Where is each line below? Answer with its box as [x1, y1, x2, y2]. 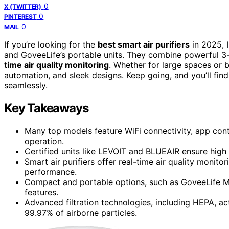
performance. [25, 166, 77, 177]
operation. [25, 135, 64, 146]
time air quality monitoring [4, 59, 109, 70]
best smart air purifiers [98, 39, 190, 50]
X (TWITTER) [4, 2, 41, 10]
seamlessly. [4, 80, 48, 90]
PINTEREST [4, 12, 37, 20]
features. [25, 187, 58, 197]
